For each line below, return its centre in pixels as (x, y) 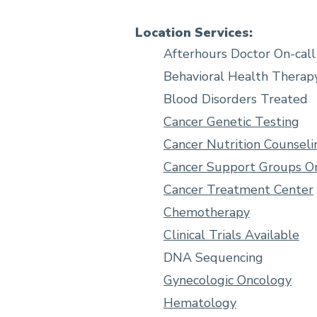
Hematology (200, 303)
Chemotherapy (207, 213)
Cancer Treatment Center (238, 190)
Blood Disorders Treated (236, 99)
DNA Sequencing (213, 258)
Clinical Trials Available (231, 235)
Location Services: (194, 33)
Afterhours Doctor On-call (240, 54)
